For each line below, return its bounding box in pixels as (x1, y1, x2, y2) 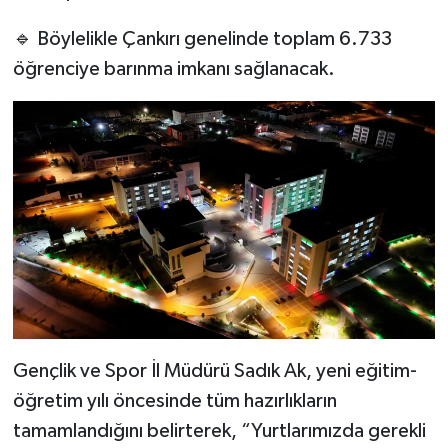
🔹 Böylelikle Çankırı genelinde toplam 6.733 (12, 29, 392, 50)
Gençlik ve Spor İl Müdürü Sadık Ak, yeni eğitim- (12, 360, 417, 381)
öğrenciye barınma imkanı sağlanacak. (12, 59, 335, 80)
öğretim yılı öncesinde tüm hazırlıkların (12, 390, 337, 411)
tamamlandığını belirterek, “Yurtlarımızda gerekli (12, 420, 426, 441)
